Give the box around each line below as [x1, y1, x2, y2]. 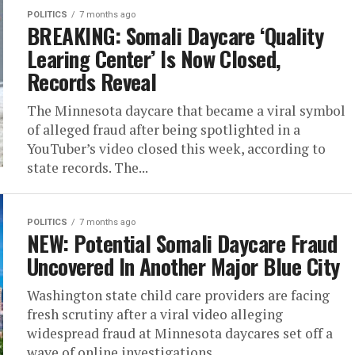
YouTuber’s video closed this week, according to [27, 139, 326, 158]
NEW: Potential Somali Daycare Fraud [27, 227, 337, 260]
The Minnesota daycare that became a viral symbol [27, 101, 345, 120]
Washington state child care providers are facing [27, 286, 330, 305]
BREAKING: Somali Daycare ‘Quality [27, 20, 324, 52]
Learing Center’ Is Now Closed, [27, 43, 281, 75]
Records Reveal [27, 66, 157, 98]
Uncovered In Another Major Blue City [27, 250, 340, 283]
